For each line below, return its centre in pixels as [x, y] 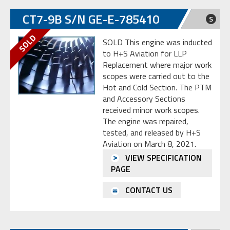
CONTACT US [148, 190]
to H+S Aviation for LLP [145, 53]
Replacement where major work [157, 65]
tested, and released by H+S [152, 132]
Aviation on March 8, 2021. [149, 144]
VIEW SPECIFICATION [162, 157]
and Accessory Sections [144, 99]
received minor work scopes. [151, 110]
